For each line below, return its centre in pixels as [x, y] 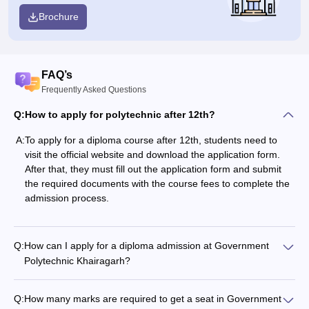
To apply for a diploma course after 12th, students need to [151, 140]
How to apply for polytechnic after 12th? [120, 114]
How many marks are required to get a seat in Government [153, 299]
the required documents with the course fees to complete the [157, 184]
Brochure [59, 17]
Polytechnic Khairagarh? [77, 261]
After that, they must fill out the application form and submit [153, 169]
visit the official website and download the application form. [152, 155]
